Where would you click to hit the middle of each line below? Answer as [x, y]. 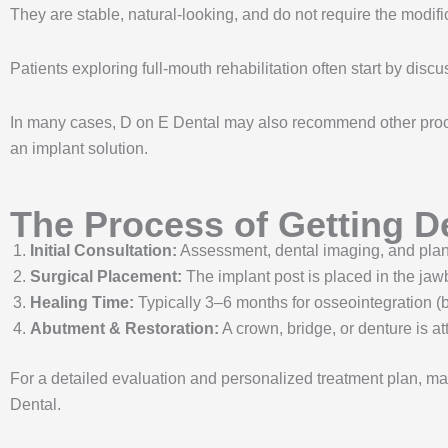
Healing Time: [82, 302]
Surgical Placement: [106, 276]
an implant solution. [79, 148]
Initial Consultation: [103, 250]
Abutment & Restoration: [124, 328]
